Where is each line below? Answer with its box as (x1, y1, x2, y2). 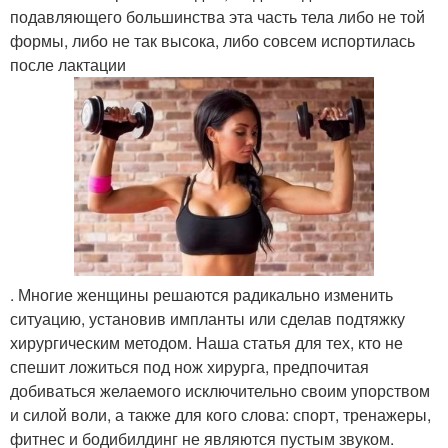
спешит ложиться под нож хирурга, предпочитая (10, 355, 369, 379)
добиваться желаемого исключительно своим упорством (10, 379, 430, 403)
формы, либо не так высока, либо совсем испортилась (10, 29, 415, 52)
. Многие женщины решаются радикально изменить (10, 283, 393, 307)
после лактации (10, 53, 126, 76)
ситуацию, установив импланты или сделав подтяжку (10, 307, 405, 331)
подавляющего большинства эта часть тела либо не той (10, 5, 425, 28)
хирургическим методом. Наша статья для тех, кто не (10, 331, 403, 355)
